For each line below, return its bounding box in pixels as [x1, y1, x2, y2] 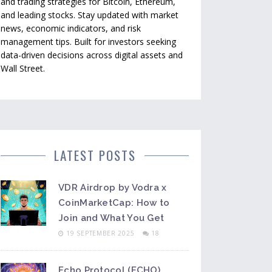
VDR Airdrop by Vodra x [58, 182, 167, 193]
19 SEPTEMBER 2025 [66, 229, 137, 237]
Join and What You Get [58, 212, 165, 223]
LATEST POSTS [53, 146, 136, 165]
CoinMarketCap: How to [58, 197, 170, 208]
